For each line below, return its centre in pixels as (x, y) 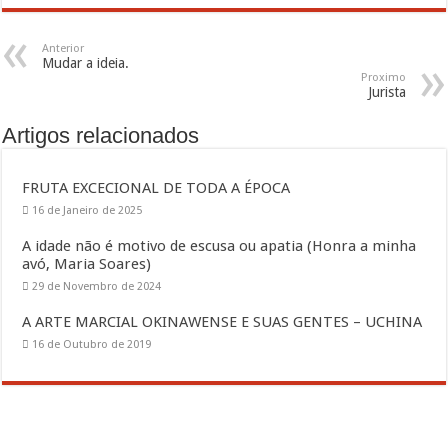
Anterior (63, 48)
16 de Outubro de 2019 (92, 344)
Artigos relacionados (101, 135)
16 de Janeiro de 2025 (87, 210)
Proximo (383, 77)
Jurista (386, 92)
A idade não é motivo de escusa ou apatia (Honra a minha (219, 246)
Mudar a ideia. (86, 63)
